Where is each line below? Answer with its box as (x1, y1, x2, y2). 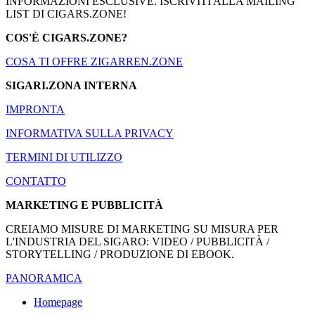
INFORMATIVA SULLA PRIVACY (6, 127, 174, 140)
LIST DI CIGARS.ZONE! (6, 8, 127, 20)
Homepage (34, 296, 82, 309)
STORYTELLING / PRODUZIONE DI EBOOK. (6, 248, 234, 261)
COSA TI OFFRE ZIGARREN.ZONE (6, 56, 183, 68)
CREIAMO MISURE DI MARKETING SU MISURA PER (6, 223, 278, 236)
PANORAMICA (6, 272, 82, 285)
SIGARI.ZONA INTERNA (6, 79, 137, 92)
